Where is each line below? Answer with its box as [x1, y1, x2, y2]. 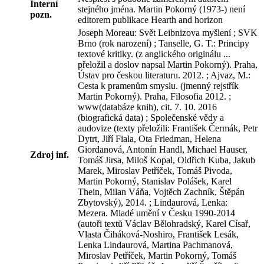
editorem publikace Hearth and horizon [78, 14, 223, 25]
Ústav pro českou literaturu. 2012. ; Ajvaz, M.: [78, 70, 250, 80]
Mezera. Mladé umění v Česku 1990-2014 [78, 207, 235, 218]
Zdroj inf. [30, 149, 69, 160]
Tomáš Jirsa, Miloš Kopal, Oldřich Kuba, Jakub [78, 154, 255, 165]
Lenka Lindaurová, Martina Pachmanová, [78, 239, 233, 250]
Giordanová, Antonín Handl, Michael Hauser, [78, 144, 247, 154]
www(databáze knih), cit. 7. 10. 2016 [78, 101, 217, 112]
